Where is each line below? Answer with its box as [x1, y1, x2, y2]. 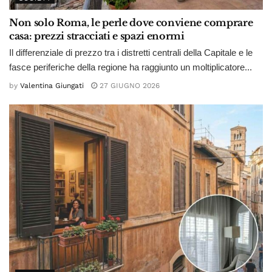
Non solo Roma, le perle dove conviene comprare [9, 16, 253, 29]
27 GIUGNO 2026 [97, 81, 160, 90]
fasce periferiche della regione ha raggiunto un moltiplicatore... [9, 61, 252, 72]
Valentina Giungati [20, 81, 84, 90]
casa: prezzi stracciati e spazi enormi [9, 29, 185, 42]
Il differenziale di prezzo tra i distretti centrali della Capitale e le [9, 47, 253, 58]
